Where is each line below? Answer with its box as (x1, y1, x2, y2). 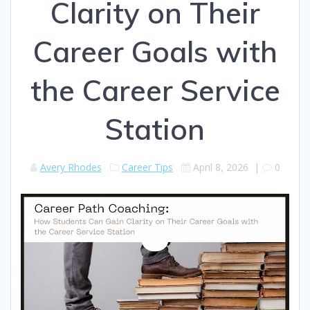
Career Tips (121, 160, 173, 174)
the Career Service (30, 71, 280, 109)
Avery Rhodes (39, 160, 102, 174)
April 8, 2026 (192, 160, 248, 174)
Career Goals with (33, 33, 277, 70)
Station (105, 110, 205, 147)
